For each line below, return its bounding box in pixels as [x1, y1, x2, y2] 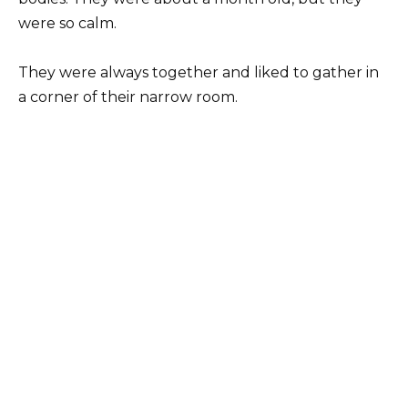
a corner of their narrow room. [18, 88, 238, 107]
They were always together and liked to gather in [18, 64, 379, 82]
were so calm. [18, 15, 117, 33]
